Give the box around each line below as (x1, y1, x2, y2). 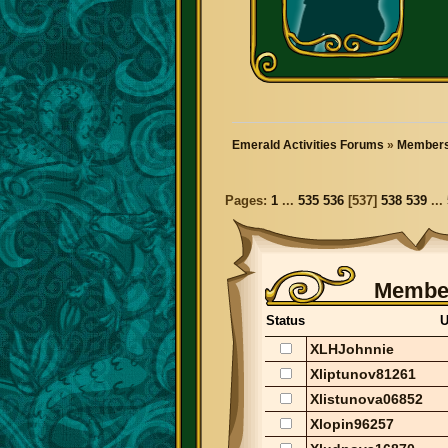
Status (266, 313, 305, 328)
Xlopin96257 (310, 415, 394, 432)
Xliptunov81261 (310, 365, 416, 382)
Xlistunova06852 (310, 390, 423, 407)
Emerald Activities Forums (232, 137, 384, 152)
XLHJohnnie (310, 340, 394, 357)
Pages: (225, 194, 271, 209)
